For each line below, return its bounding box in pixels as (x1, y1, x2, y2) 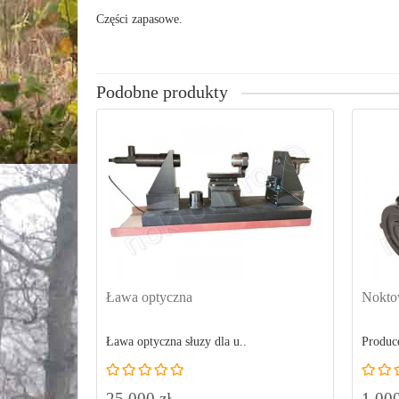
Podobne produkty (96, 83, 228, 102)
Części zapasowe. (96, 12, 183, 26)
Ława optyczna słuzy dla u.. (106, 335, 247, 348)
